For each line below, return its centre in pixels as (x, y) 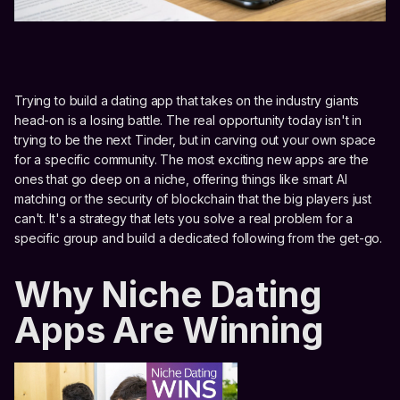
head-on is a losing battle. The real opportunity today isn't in (188, 121)
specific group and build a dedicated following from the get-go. (199, 238)
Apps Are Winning (169, 330)
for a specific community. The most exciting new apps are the (192, 160)
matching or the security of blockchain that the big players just (193, 199)
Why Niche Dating (168, 295)
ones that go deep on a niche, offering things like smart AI (181, 179)
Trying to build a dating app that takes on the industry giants (187, 101)
